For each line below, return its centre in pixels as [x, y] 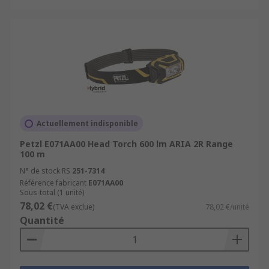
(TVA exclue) [74, 207]
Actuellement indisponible [87, 123]
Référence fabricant [53, 183]
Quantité [42, 220]
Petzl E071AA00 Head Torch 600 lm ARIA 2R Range [126, 144]
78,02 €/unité [227, 207]
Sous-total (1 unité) [52, 192]
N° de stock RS [45, 171]
